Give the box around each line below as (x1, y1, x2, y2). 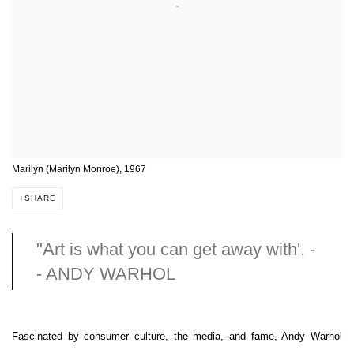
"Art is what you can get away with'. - (36, 239, 315, 260)
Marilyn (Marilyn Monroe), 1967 (12, 164, 146, 175)
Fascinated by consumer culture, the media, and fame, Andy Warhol (12, 330, 342, 342)
